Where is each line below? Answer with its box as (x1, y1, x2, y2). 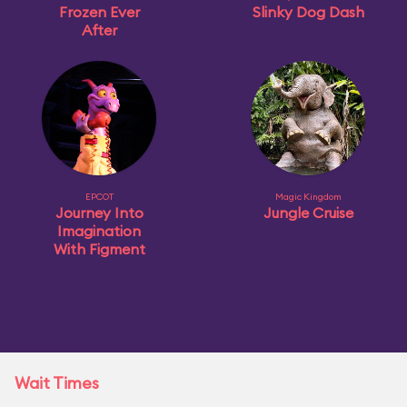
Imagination (57, 222, 141, 240)
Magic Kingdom (274, 191, 342, 203)
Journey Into (55, 203, 144, 222)
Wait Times (15, 372, 99, 393)
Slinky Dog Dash (252, 3, 364, 21)
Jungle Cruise (263, 203, 353, 222)
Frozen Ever (58, 3, 140, 21)
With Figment (53, 240, 145, 258)
